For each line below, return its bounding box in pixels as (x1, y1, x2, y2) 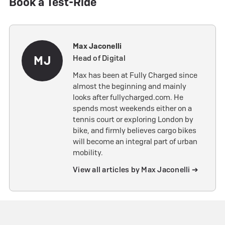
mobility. (73, 148, 103, 158)
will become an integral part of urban (73, 137, 197, 147)
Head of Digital (73, 53, 126, 63)
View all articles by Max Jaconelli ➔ (73, 165, 198, 175)
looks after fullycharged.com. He (73, 92, 183, 103)
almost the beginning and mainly (73, 81, 186, 92)
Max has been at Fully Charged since (73, 70, 197, 81)
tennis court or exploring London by (73, 115, 193, 125)
